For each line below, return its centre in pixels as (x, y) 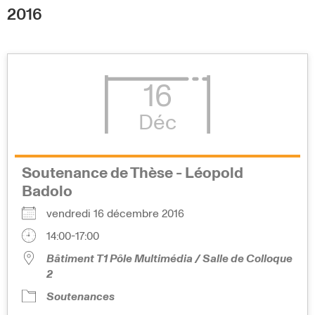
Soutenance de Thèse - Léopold (133, 173)
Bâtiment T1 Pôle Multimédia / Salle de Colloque (169, 258)
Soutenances (81, 296)
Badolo (47, 192)
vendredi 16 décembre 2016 (121, 213)
